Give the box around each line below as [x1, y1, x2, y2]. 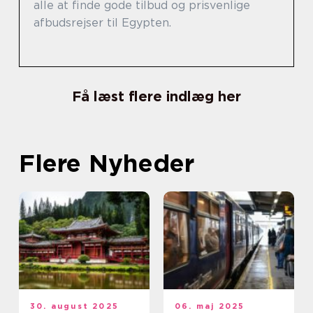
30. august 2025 [30, 301, 119, 312]
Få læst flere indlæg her [72, 88, 241, 105]
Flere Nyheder [19, 148, 194, 178]
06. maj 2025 [175, 301, 245, 312]
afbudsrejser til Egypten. [34, 16, 171, 30]
